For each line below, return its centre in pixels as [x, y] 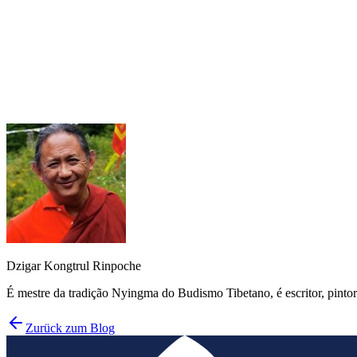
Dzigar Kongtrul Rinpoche [74, 266]
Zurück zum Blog [70, 328]
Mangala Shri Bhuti [243, 120]
